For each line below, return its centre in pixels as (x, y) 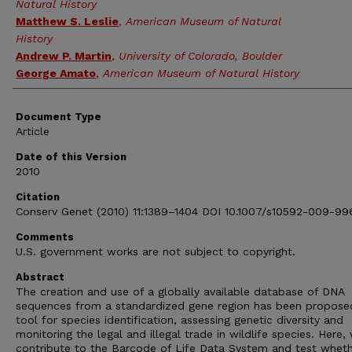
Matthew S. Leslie (67, 21)
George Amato (56, 73)
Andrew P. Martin (64, 56)
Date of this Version (71, 157)
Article (33, 131)
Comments (45, 237)
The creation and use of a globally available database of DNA (180, 291)
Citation (38, 197)
